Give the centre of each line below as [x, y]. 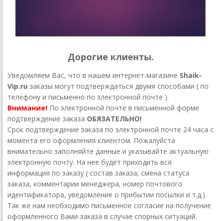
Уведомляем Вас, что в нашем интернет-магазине [93, 75]
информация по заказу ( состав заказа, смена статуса [98, 173]
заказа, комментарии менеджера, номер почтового [95, 184]
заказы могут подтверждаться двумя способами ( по [118, 86]
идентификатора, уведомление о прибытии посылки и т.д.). [107, 194]
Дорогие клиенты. [110, 56]
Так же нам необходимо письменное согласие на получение [109, 205]
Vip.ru [18, 86]
